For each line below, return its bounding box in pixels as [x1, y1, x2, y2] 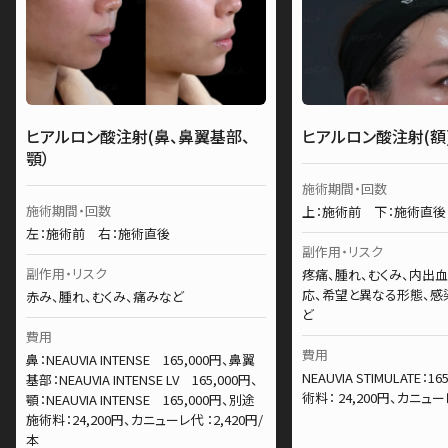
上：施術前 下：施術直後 [302, 202, 446, 221]
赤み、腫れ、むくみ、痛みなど [26, 287, 184, 306]
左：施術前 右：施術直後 [26, 224, 170, 243]
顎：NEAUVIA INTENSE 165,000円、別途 [26, 390, 255, 409]
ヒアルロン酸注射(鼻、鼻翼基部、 [26, 124, 250, 148]
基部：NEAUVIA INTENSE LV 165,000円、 [26, 370, 258, 389]
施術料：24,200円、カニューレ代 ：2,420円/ [26, 410, 263, 429]
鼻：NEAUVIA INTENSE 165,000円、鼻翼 [26, 350, 255, 369]
